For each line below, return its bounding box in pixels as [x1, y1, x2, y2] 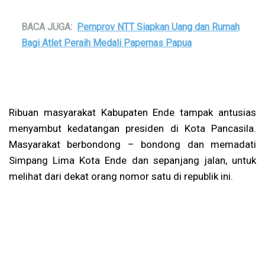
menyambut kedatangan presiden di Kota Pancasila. [9, 122, 256, 134]
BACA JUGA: [21, 21, 72, 33]
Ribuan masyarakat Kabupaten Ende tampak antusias [9, 106, 256, 118]
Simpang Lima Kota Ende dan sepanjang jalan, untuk [9, 154, 256, 166]
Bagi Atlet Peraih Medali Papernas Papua [21, 37, 192, 49]
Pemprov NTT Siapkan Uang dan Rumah [77, 21, 240, 33]
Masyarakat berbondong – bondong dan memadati [9, 138, 256, 150]
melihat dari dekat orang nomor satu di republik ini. [9, 170, 233, 182]
